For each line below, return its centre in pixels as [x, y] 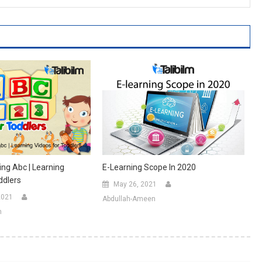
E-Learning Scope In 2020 [149, 168]
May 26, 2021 [135, 185]
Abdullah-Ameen [129, 199]
